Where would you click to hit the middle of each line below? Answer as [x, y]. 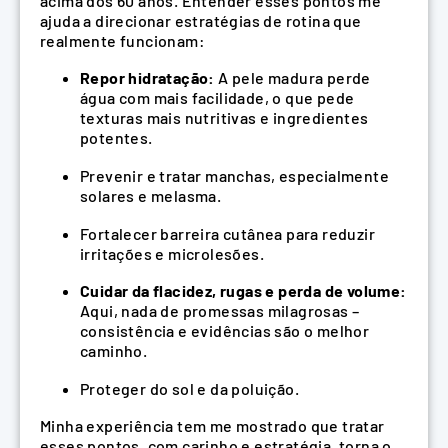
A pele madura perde [292, 78]
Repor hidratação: [147, 78]
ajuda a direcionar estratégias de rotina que [201, 20]
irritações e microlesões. [172, 253]
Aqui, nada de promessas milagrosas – [220, 311]
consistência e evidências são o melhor [225, 331]
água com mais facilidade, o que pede [217, 98]
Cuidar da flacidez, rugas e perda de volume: [243, 291]
